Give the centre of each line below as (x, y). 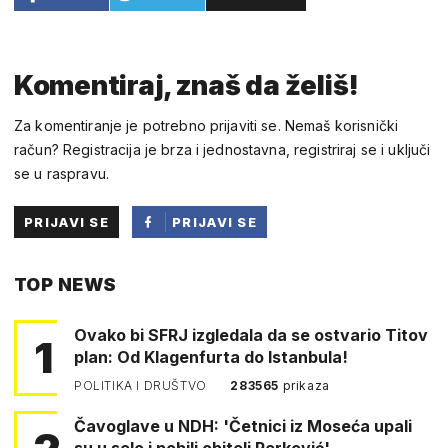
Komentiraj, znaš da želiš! (186, 85)
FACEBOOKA (219, 285)
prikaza (306, 385)
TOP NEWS (65, 284)
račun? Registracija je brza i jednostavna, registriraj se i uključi (222, 149)
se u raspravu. (61, 173)
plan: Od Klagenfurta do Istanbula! (211, 356)
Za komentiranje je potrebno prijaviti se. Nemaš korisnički (206, 125)
